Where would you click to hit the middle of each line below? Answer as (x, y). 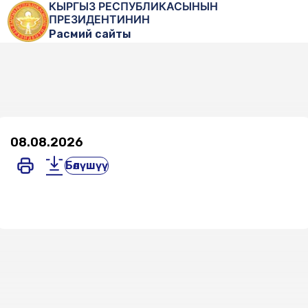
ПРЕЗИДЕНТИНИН (100, 19)
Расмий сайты (90, 34)
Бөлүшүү (87, 165)
